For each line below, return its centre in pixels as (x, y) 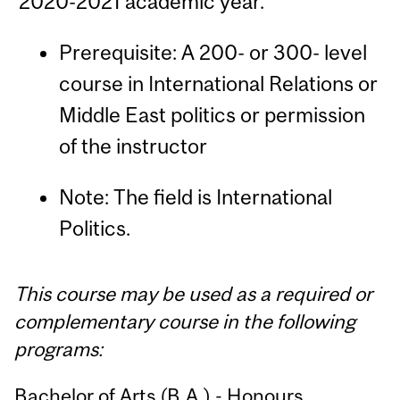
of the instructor (133, 146)
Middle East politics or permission (212, 114)
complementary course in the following (185, 321)
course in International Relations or (218, 83)
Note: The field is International (195, 197)
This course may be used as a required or (194, 293)
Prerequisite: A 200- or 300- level (212, 52)
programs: (59, 349)
